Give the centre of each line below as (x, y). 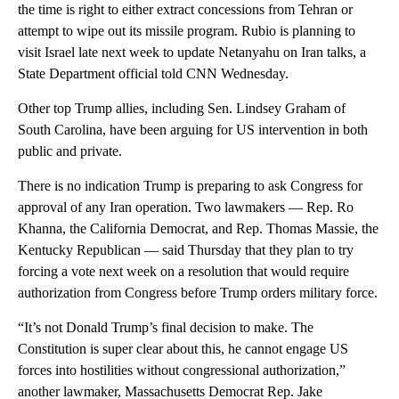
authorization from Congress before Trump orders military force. (198, 293)
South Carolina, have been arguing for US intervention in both (193, 130)
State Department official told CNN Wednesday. (153, 74)
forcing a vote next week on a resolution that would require (183, 272)
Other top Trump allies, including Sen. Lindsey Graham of (182, 109)
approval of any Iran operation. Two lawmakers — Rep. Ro (186, 208)
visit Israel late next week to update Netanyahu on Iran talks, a (192, 53)
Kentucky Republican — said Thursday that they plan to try (186, 250)
